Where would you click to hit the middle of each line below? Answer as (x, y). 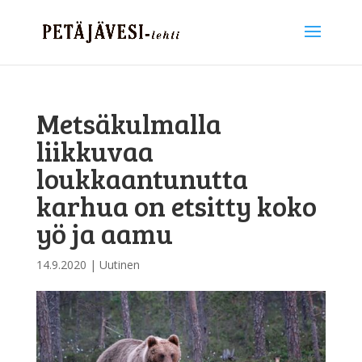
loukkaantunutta (142, 178)
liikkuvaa (95, 151)
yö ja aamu (104, 233)
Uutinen (119, 265)
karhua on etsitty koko (176, 206)
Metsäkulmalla (128, 123)
